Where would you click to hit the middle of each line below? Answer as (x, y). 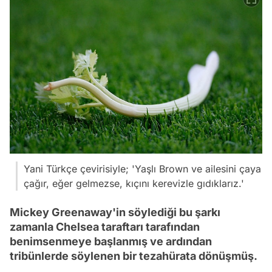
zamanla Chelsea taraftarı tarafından (105, 227)
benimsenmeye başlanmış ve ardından (111, 241)
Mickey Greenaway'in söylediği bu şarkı (115, 212)
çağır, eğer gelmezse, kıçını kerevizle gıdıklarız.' (134, 183)
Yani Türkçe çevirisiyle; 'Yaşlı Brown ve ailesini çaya (142, 169)
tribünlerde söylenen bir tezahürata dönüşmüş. (134, 256)
